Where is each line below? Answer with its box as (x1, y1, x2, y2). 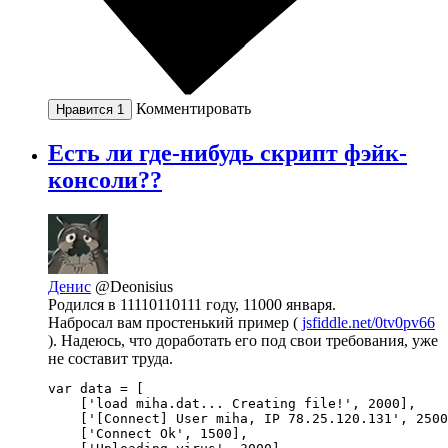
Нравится (56, 102, 117, 118)
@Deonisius (95, 277, 173, 295)
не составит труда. (48, 349, 173, 367)
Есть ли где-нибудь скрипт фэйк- (48, 140, 407, 167)
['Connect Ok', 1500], (48, 425, 248, 441)
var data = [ (48, 380, 144, 396)
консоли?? (48, 167, 162, 194)
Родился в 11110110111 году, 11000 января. (48, 295, 336, 313)
